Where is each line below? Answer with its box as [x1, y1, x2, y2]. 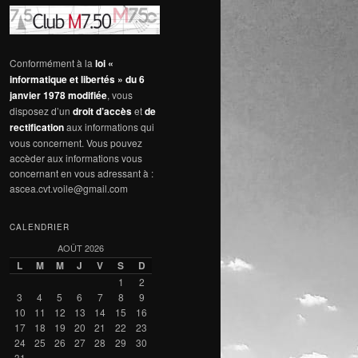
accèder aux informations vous [10, 150, 142, 165]
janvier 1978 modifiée [10, 87, 107, 102]
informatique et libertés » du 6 [10, 71, 145, 86]
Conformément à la [10, 55, 95, 70]
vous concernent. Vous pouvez [10, 135, 142, 149]
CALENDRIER [10, 221, 70, 233]
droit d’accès [73, 103, 132, 118]
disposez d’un [10, 103, 73, 117]
